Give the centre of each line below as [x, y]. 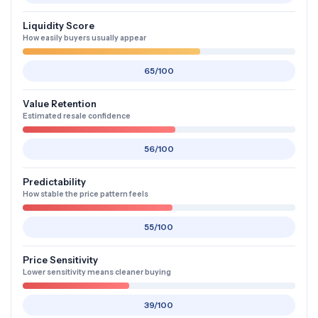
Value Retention [60, 104]
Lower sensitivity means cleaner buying [97, 272]
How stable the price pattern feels [86, 194]
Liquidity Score [59, 26]
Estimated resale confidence [77, 116]
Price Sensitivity [60, 260]
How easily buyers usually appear [84, 38]
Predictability [54, 182]
